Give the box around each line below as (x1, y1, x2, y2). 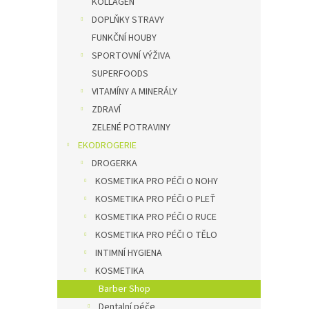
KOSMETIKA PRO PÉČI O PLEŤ (95, 192, 216, 206)
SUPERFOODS (92, 67, 148, 81)
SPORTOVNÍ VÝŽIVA (92, 49, 170, 63)
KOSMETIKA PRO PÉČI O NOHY (95, 175, 218, 188)
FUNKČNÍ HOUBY (92, 31, 157, 45)
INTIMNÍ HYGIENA (95, 246, 162, 260)
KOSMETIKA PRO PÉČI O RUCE (95, 210, 217, 224)
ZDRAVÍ (92, 103, 121, 117)
